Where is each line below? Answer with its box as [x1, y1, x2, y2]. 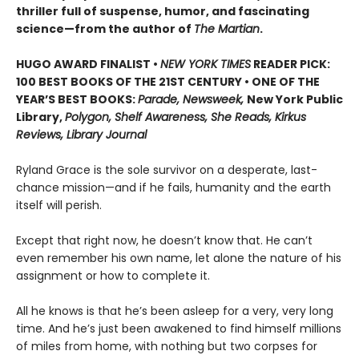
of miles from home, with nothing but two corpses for [16, 338, 317, 355]
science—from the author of [16, 21, 194, 38]
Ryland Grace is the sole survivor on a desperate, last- [16, 162, 317, 179]
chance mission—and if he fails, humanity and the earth [16, 179, 331, 196]
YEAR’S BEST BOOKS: [16, 91, 138, 108]
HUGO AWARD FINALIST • [16, 56, 160, 73]
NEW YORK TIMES [160, 56, 251, 73]
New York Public [247, 91, 343, 108]
